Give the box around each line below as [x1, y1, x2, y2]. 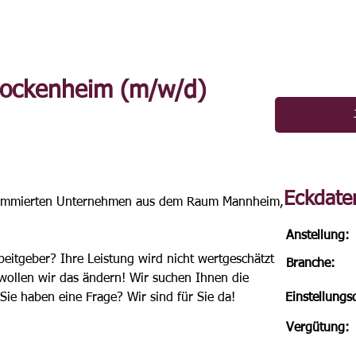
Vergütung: [286, 322, 350, 335]
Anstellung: [286, 230, 350, 242]
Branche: [286, 257, 336, 270]
